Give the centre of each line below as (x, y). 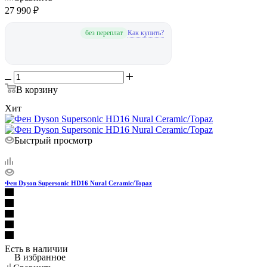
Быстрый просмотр (53, 147)
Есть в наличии (36, 255)
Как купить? (145, 38)
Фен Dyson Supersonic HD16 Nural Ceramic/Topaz (78, 189)
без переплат (104, 39)
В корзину (37, 96)
